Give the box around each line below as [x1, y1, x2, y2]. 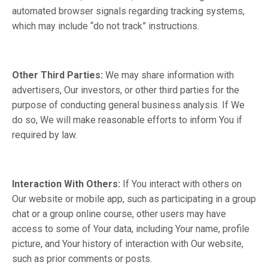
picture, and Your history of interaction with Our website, [12, 238, 243, 249]
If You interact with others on [123, 178, 242, 190]
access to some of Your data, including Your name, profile [12, 223, 249, 234]
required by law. [12, 129, 77, 141]
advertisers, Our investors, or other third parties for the [12, 84, 239, 96]
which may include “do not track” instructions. [12, 20, 199, 32]
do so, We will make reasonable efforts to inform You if [12, 114, 242, 126]
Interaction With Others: [12, 178, 123, 190]
